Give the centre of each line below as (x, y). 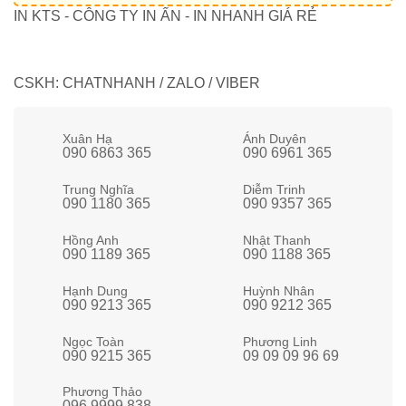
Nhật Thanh (276, 240)
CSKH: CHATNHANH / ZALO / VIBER (137, 83)
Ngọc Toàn (93, 341)
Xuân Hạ (87, 139)
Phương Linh (280, 341)
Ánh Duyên (274, 139)
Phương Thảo (102, 392)
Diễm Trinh (274, 189)
